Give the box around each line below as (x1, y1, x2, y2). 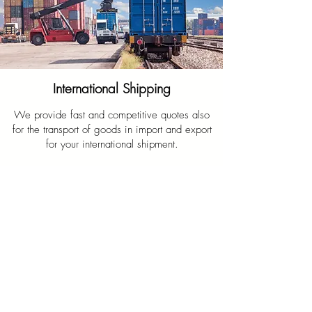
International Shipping (52, 79, 171, 97)
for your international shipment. (45, 137, 178, 151)
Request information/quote (52, 187, 150, 200)
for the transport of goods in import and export (12, 123, 212, 136)
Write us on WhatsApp (79, 166, 166, 179)
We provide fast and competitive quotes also (14, 108, 210, 122)
